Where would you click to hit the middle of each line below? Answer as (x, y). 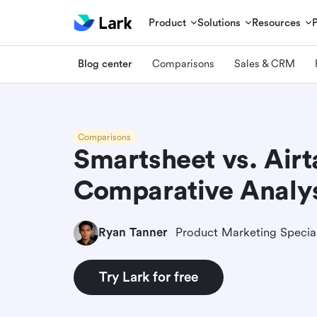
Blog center (105, 64)
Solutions (219, 23)
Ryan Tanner (133, 232)
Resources (277, 23)
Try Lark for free (149, 277)
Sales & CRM (265, 64)
